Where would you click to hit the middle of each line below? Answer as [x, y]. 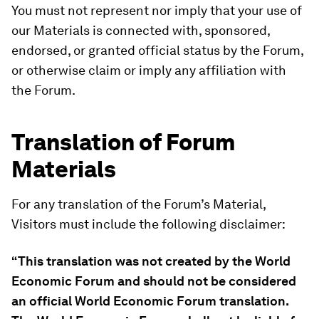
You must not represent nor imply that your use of [157, 10]
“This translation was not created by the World [151, 261]
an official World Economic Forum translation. [150, 301]
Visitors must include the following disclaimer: [148, 224]
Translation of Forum [123, 142]
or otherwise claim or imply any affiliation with [149, 70]
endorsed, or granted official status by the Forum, [157, 50]
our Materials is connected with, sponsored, [141, 30]
